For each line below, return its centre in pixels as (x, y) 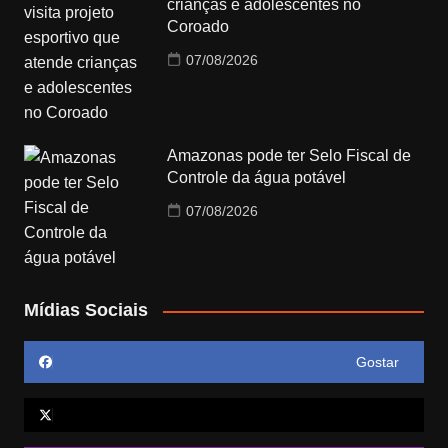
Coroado (198, 27)
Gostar (378, 362)
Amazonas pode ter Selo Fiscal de (289, 156)
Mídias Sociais (85, 310)
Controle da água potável (257, 178)
